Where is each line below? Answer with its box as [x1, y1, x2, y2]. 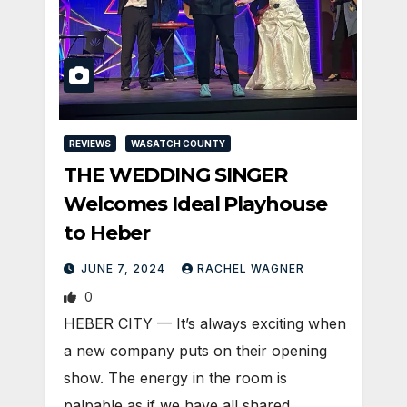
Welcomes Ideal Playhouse [64, 191, 327, 216]
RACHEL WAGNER [197, 261, 304, 275]
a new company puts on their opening [64, 341, 327, 360]
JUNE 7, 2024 [81, 261, 169, 275]
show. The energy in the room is [64, 368, 287, 387]
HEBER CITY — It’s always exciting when [64, 313, 346, 333]
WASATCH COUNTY [131, 137, 225, 149]
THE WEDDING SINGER [64, 162, 288, 187]
